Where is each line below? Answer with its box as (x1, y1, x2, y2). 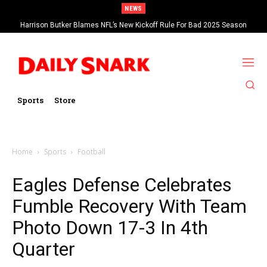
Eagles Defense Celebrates (12, 173, 232, 196)
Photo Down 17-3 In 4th (12, 216, 208, 239)
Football (77, 146, 105, 157)
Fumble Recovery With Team (12, 194, 247, 218)
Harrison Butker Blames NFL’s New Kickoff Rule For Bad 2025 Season (20, 21, 247, 29)
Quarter (12, 237, 75, 260)
